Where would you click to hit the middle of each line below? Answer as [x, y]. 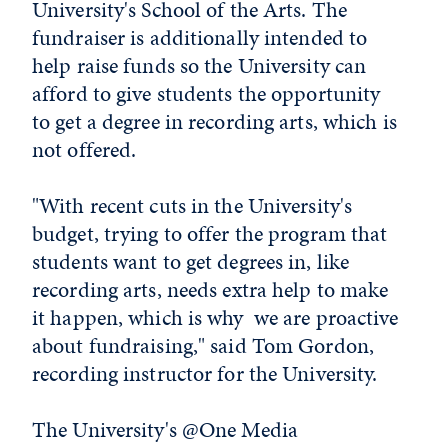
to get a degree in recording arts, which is [214, 121]
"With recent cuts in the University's [192, 205]
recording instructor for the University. [207, 373]
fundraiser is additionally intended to [200, 37]
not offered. [87, 149]
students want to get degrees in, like [191, 261]
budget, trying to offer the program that [210, 233]
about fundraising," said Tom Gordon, [203, 345]
